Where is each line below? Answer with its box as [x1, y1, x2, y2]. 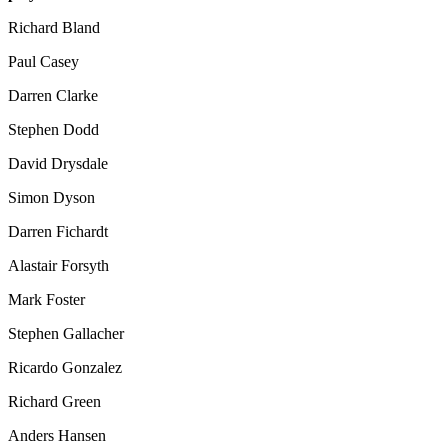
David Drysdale [8, 154, 108, 172]
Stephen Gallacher [8, 324, 124, 342]
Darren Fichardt [8, 222, 108, 240]
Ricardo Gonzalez [8, 358, 122, 376]
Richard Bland [8, 18, 100, 36]
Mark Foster [8, 290, 85, 308]
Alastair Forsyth [8, 256, 109, 274]
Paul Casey [8, 52, 79, 70]
